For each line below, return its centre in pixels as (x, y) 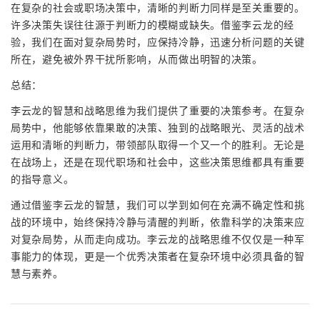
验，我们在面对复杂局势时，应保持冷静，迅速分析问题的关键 (158, 42)
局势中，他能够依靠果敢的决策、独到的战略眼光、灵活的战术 (158, 127)
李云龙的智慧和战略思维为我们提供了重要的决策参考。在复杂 (158, 110)
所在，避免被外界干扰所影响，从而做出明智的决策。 (137, 59)
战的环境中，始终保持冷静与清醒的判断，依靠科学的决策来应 (158, 222)
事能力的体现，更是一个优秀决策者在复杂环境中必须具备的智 (158, 256)
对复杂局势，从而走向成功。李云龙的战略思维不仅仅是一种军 (158, 239)
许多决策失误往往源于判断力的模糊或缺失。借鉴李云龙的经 (152, 25)
